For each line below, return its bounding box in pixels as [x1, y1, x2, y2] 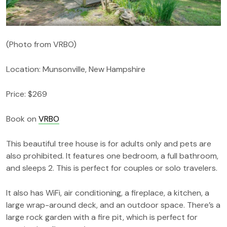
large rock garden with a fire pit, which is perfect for [6, 211, 198, 222]
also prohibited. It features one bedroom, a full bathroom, [6, 150, 218, 161]
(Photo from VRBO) [6, 39, 77, 50]
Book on [6, 113, 39, 124]
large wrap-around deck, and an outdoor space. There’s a [6, 199, 220, 210]
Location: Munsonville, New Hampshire [6, 63, 145, 74]
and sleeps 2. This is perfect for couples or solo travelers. [6, 162, 217, 173]
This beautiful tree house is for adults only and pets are [6, 138, 211, 149]
